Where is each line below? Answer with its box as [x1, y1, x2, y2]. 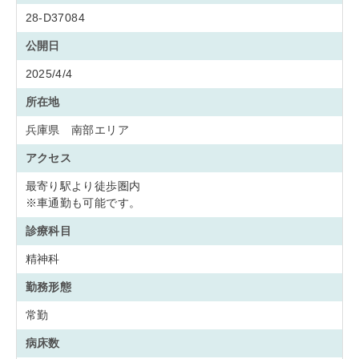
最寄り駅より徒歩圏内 [25, 179, 141, 192]
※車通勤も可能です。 [25, 196, 141, 209]
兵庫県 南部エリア [25, 123, 141, 136]
